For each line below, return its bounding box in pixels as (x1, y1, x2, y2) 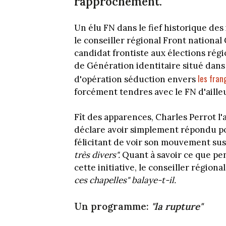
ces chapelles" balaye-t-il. (74, 175, 176, 186)
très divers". (74, 149, 120, 161)
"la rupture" (149, 200, 203, 212)
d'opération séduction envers (74, 73, 198, 85)
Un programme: (74, 200, 149, 212)
